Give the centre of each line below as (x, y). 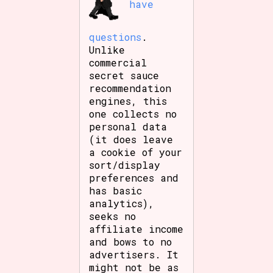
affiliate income (136, 229)
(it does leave (131, 139)
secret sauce (124, 75)
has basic (116, 190)
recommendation (130, 88)
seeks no (113, 216)
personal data (128, 126)
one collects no (133, 113)
